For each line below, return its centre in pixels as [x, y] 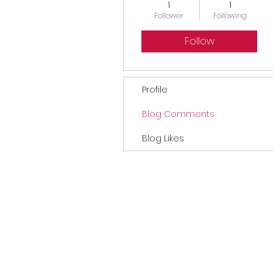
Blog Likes [163, 138]
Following [230, 15]
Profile [155, 89]
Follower [168, 15]
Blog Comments [178, 114]
